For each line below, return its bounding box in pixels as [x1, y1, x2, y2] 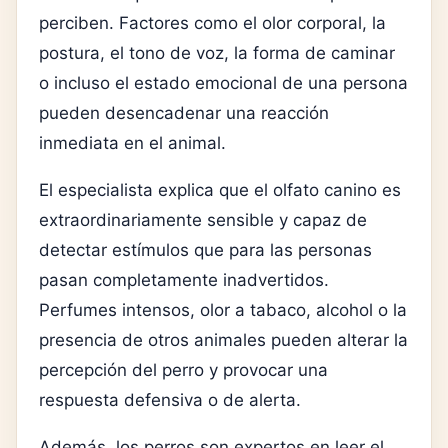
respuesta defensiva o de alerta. [39, 390, 301, 411]
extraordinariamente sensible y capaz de [39, 210, 367, 231]
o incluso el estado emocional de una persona [39, 73, 408, 94]
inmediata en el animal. [39, 133, 226, 154]
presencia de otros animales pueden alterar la [39, 330, 408, 351]
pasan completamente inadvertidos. [39, 270, 329, 291]
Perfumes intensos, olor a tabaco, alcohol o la [39, 300, 407, 321]
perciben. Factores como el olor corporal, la [39, 13, 386, 34]
